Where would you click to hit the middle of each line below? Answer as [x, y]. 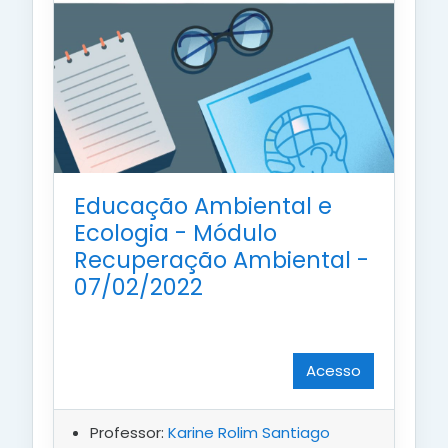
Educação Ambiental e [203, 206]
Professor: [129, 433]
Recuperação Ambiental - [221, 260]
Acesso [333, 371]
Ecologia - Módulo [175, 233]
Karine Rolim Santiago [249, 433]
